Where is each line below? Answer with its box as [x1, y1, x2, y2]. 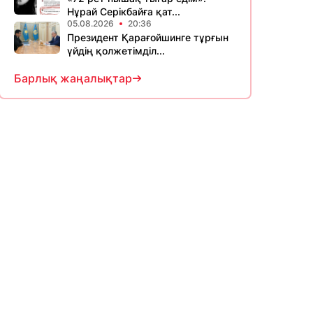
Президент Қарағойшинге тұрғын [67, 31, 228, 43]
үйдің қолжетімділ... [67, 45, 165, 57]
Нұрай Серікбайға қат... [67, 6, 180, 17]
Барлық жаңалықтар [14, 71, 132, 85]
